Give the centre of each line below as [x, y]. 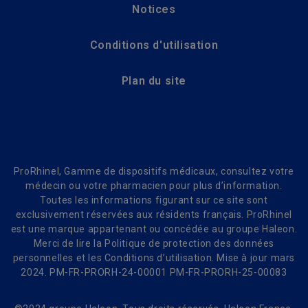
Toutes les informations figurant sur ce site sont [154, 200]
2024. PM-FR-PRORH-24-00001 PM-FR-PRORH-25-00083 [154, 273]
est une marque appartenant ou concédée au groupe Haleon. [154, 229]
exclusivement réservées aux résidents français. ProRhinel [154, 215]
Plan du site [154, 81]
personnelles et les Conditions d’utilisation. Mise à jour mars [154, 258]
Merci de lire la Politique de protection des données [154, 244]
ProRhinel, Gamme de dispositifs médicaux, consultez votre [154, 172]
